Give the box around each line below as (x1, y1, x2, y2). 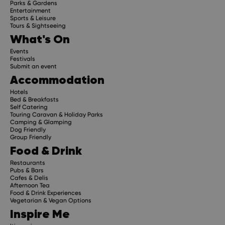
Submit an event (10, 62, 57, 70)
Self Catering (10, 103, 48, 110)
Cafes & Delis (10, 174, 48, 181)
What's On (10, 31, 70, 47)
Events (10, 47, 29, 55)
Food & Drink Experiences (10, 189, 81, 196)
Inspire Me (10, 205, 70, 221)
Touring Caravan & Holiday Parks (10, 110, 103, 118)
